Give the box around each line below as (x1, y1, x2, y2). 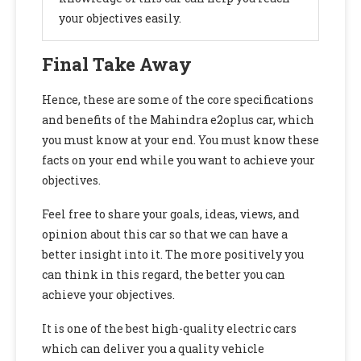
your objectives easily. (59, 10, 181, 27)
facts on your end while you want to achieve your (42, 152, 315, 168)
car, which (256, 112, 314, 128)
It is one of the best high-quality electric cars (42, 321, 297, 337)
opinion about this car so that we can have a (42, 226, 288, 243)
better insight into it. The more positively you (42, 247, 304, 263)
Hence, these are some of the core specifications (42, 92, 313, 108)
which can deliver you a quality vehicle (42, 341, 264, 357)
